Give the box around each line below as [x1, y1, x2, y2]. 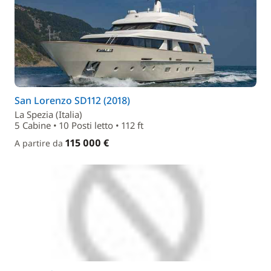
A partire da [15, 137, 65, 149]
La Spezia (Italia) [15, 108, 82, 120]
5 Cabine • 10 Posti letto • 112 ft [15, 119, 143, 131]
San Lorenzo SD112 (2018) [15, 94, 130, 107]
